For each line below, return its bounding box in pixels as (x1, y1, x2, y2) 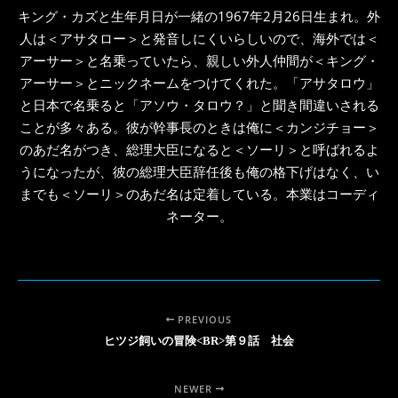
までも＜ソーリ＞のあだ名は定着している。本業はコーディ (19, 184, 379, 203)
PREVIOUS (174, 312, 233, 326)
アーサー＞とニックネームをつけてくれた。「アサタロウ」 (19, 73, 379, 92)
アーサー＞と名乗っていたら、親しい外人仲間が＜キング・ (19, 51, 379, 69)
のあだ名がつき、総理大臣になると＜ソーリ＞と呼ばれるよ (19, 139, 379, 158)
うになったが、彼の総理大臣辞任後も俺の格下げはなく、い (19, 162, 379, 180)
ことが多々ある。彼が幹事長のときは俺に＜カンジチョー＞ (19, 117, 379, 136)
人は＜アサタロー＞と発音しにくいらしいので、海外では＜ (19, 28, 379, 47)
